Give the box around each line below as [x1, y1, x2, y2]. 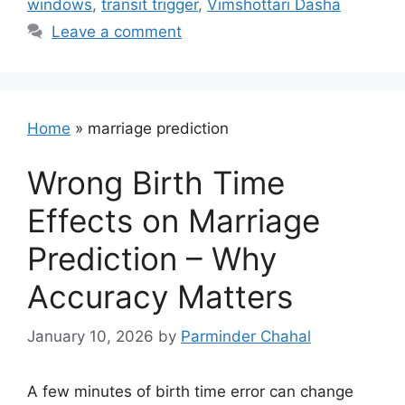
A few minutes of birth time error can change [27, 382, 353, 400]
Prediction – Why [27, 239, 277, 278]
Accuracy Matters [27, 277, 293, 316]
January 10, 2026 [27, 327, 154, 345]
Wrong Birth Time [27, 163, 285, 202]
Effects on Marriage [27, 201, 320, 240]
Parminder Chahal [181, 327, 311, 345]
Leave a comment [52, 23, 183, 41]
